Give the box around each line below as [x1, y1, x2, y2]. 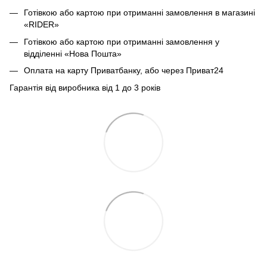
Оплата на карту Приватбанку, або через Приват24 [24, 66, 223, 76]
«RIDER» [24, 20, 59, 30]
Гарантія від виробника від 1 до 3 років [10, 82, 160, 92]
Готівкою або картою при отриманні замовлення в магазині [24, 8, 255, 18]
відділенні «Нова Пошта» [24, 48, 122, 58]
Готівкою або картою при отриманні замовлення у [24, 36, 219, 46]
